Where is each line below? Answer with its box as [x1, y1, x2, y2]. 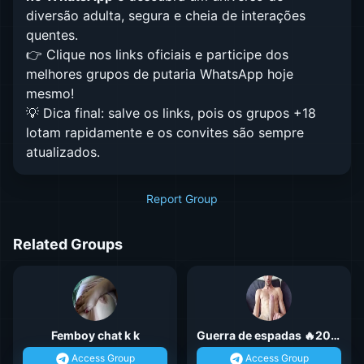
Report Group [146, 192, 218, 206]
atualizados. [26, 144, 100, 160]
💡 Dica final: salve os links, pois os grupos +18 [26, 105, 316, 121]
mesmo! [26, 85, 74, 102]
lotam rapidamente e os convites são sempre [26, 124, 304, 141]
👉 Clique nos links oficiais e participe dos [26, 46, 288, 63]
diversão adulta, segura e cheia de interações [26, 7, 305, 24]
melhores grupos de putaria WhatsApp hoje [26, 66, 293, 82]
